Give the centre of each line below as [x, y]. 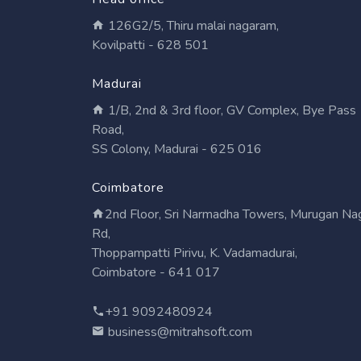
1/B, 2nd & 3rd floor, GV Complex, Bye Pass [230, 111]
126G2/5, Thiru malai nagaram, [192, 26]
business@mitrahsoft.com [178, 332]
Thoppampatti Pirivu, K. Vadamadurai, [195, 253]
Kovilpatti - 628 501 [150, 46]
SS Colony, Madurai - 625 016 [177, 149]
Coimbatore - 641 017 [156, 273]
